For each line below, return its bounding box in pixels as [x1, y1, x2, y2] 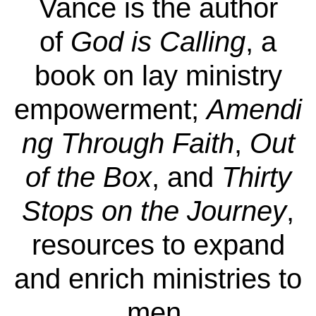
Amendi [207, 93, 302, 125]
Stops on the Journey [22, 195, 286, 226]
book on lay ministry [34, 59, 282, 91]
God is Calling [71, 25, 245, 57]
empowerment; [14, 93, 207, 125]
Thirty [221, 161, 291, 193]
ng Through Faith [21, 127, 234, 159]
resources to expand [31, 229, 285, 260]
